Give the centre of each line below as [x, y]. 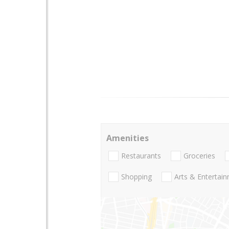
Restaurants [141, 156]
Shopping [136, 177]
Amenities [128, 138]
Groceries [199, 156]
